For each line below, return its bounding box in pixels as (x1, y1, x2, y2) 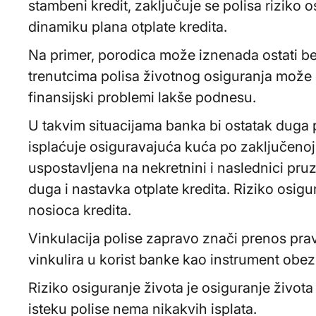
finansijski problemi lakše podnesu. (28, 88, 256, 106)
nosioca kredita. (28, 201, 131, 219)
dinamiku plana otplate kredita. (28, 18, 227, 35)
